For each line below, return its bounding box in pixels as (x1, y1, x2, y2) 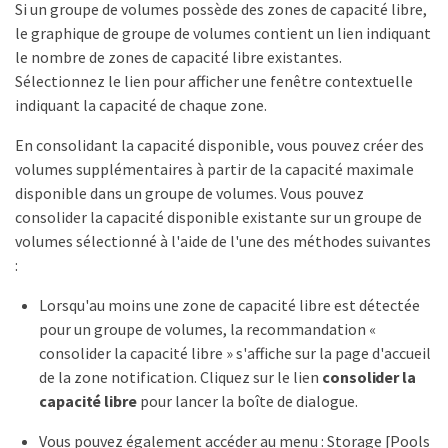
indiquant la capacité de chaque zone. (15, 94, 267, 115)
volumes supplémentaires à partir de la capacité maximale (15, 158, 414, 179)
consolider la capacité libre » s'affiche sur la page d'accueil (39, 342, 431, 363)
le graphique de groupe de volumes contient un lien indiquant (15, 22, 431, 43)
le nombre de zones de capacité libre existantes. (15, 46, 342, 67)
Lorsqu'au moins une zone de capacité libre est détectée (39, 294, 420, 315)
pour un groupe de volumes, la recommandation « (39, 318, 376, 339)
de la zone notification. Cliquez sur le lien (39, 366, 322, 387)
